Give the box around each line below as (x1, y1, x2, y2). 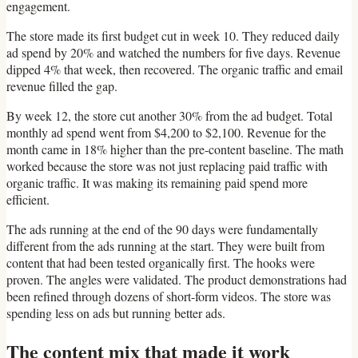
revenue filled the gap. (6, 78, 117, 95)
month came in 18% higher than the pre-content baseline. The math (6, 141, 344, 158)
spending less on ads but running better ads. (6, 304, 225, 322)
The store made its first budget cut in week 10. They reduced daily (6, 27, 340, 45)
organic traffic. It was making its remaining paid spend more (6, 174, 308, 192)
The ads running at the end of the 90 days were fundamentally (6, 221, 318, 238)
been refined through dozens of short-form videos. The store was (6, 288, 331, 305)
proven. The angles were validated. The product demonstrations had (6, 271, 347, 288)
